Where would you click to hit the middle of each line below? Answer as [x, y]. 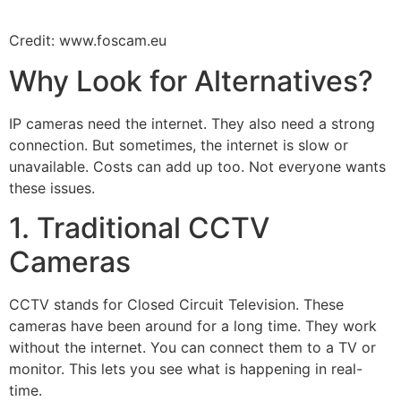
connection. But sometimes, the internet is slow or [179, 145]
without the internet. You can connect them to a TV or [192, 348]
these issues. [52, 188]
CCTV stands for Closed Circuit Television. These [176, 305]
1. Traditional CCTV [139, 228]
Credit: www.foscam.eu [88, 41]
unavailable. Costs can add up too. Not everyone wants [197, 166]
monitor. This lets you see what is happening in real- [186, 369]
